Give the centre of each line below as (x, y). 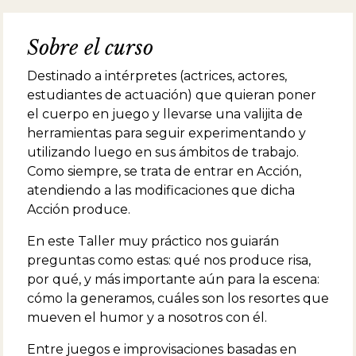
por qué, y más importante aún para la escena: (173, 279)
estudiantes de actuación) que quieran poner (172, 95)
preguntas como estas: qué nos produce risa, (169, 260)
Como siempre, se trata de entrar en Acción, (164, 171)
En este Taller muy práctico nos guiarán (153, 241)
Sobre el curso (90, 48)
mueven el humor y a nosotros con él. (147, 317)
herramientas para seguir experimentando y (166, 133)
